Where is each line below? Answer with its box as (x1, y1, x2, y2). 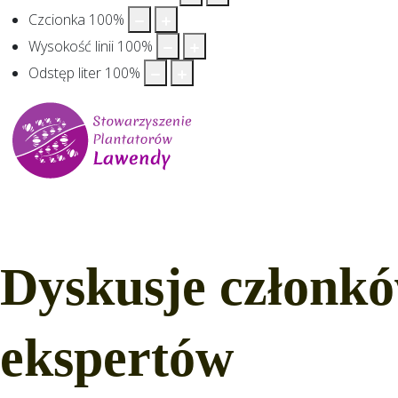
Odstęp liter (28, 63, 101, 84)
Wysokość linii (28, 36, 114, 57)
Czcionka (28, 10, 85, 30)
